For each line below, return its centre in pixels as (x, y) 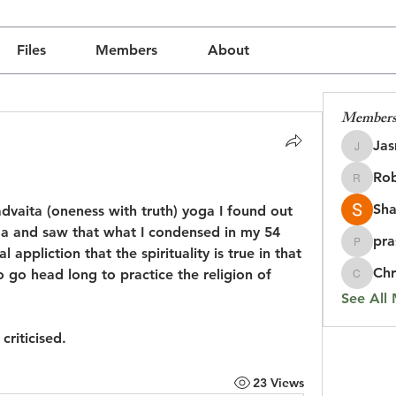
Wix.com (140, 178)
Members (127, 50)
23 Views (278, 382)
